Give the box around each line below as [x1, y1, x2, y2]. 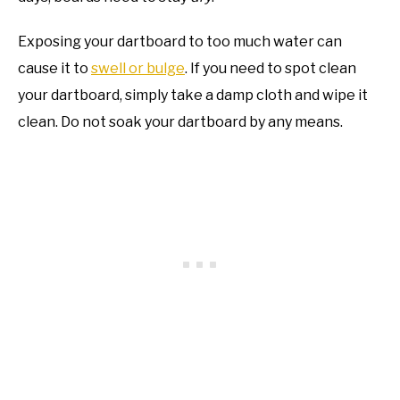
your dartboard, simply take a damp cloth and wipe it [18, 86, 368, 104]
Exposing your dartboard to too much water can [18, 32, 342, 50]
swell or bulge [91, 59, 185, 77]
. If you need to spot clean [185, 59, 356, 77]
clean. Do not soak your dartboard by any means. [18, 112, 343, 130]
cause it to [18, 59, 91, 77]
